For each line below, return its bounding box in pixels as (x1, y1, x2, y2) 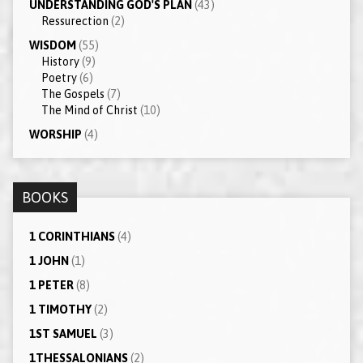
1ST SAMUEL (28, 327, 97, 340)
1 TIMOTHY (28, 302, 92, 316)
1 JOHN (28, 254, 69, 267)
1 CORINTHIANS (28, 229, 115, 243)
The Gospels (41, 87, 105, 100)
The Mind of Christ (41, 103, 138, 117)
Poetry (41, 70, 77, 84)
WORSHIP (28, 127, 82, 141)
